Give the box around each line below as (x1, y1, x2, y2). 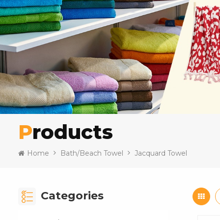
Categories (41, 189, 104, 203)
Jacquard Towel (135, 149, 187, 158)
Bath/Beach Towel (60, 149, 123, 158)
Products (32, 120, 113, 144)
